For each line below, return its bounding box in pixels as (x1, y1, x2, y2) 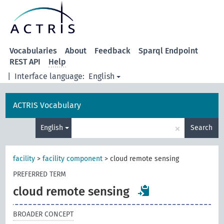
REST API (9, 57, 41, 66)
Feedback (94, 46, 131, 55)
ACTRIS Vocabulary (13, 100, 81, 110)
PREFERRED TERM (13, 170, 66, 178)
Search (190, 123, 212, 132)
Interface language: (14, 71, 85, 81)
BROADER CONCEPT (13, 210, 74, 218)
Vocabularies (9, 46, 57, 55)
